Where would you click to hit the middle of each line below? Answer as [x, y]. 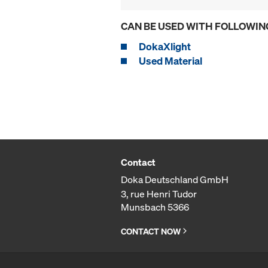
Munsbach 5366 [155, 207]
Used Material [170, 61]
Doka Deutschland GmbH [175, 180]
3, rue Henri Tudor [159, 194]
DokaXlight [165, 47]
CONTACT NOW [151, 232]
